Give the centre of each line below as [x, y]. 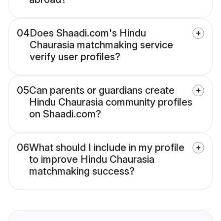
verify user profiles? [75, 57]
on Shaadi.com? [65, 114]
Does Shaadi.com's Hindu [88, 33]
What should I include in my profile [107, 148]
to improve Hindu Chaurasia [92, 160]
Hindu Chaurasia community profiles [111, 102]
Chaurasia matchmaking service [101, 45]
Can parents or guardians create [102, 91]
